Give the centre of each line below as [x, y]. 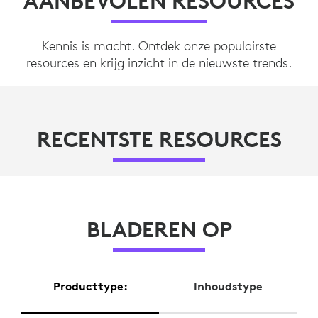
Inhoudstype [228, 286]
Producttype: [90, 286]
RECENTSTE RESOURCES [159, 139]
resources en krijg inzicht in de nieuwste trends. [159, 62]
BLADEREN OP [159, 229]
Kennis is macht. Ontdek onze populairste [159, 45]
